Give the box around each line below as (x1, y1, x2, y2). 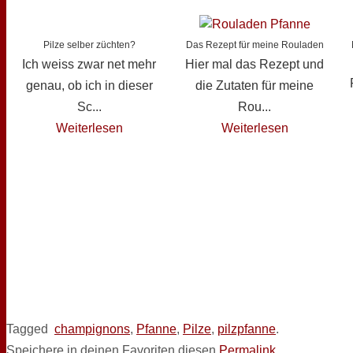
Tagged (6, 322, 48, 336)
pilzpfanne (217, 322, 276, 336)
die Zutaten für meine (195, 79, 314, 93)
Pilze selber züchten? (43, 39, 136, 51)
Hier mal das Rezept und (185, 58, 324, 72)
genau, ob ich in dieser (25, 79, 153, 93)
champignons (54, 322, 130, 336)
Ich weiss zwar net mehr (22, 58, 156, 72)
